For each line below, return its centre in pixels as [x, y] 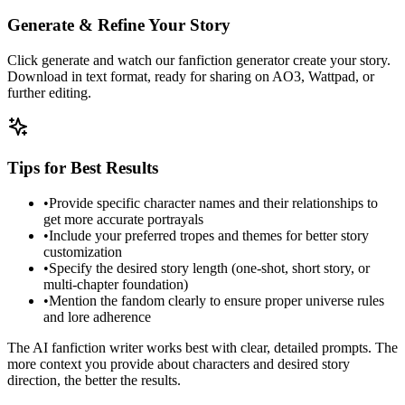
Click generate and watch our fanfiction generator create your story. [199, 61]
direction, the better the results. [94, 380]
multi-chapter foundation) [116, 284]
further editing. [49, 93]
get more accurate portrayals [123, 219]
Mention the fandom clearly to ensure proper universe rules [217, 300]
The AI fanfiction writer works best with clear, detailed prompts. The [202, 347]
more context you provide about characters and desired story [179, 363]
